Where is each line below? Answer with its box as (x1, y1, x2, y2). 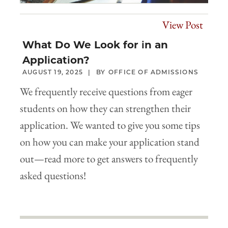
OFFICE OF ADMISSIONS (108, 68, 199, 76)
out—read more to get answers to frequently (20, 152, 198, 166)
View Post (162, 18, 203, 32)
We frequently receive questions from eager (20, 84, 192, 99)
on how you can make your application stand (20, 135, 199, 149)
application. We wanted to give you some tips (20, 118, 200, 132)
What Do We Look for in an (22, 39, 168, 51)
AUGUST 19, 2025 (22, 68, 83, 76)
